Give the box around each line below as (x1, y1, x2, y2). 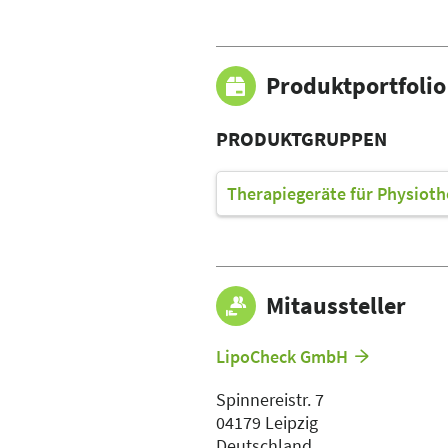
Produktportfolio (266, 69, 446, 101)
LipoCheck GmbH (216, 344, 348, 368)
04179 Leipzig (216, 410, 318, 434)
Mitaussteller (266, 289, 406, 321)
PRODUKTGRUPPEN (216, 125, 387, 151)
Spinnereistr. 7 (216, 387, 324, 411)
